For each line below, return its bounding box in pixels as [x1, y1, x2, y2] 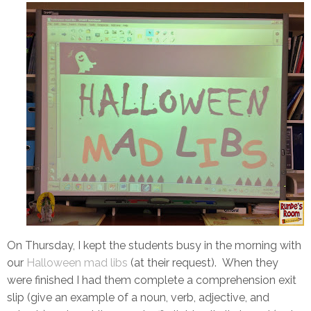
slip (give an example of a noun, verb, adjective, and [7, 291, 269, 305]
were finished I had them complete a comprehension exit [7, 274, 296, 287]
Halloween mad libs [26, 256, 128, 270]
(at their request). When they [128, 256, 278, 270]
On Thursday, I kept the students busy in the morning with [7, 239, 301, 253]
